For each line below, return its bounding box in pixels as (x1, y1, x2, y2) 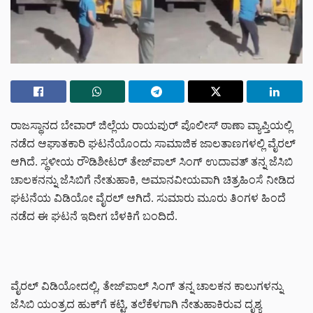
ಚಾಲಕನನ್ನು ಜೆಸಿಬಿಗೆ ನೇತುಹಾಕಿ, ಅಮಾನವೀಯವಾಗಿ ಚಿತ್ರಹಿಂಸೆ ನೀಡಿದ (10, 173, 295, 186)
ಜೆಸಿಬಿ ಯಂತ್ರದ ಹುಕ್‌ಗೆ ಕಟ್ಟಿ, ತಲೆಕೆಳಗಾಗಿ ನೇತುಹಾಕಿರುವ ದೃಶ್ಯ (10, 298, 261, 310)
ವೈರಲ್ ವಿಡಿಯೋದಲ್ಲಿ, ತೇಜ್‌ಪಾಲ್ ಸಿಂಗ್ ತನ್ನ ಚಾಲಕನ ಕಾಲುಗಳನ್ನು (10, 279, 283, 292)
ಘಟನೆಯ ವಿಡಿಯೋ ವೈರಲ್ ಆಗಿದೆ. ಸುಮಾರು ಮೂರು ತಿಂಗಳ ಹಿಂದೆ (10, 191, 286, 204)
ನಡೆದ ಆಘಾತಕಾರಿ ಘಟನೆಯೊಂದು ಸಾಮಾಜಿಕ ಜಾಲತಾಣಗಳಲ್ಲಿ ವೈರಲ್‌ (10, 137, 296, 150)
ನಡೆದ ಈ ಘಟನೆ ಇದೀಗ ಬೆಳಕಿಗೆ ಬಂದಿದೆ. (10, 210, 177, 222)
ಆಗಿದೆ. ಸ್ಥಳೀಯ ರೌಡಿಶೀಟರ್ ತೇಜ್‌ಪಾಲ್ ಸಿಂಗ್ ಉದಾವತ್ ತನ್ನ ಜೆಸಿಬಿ (10, 155, 293, 168)
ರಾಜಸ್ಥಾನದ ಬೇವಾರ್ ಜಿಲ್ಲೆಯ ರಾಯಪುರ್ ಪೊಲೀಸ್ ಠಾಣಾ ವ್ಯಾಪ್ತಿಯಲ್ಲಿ (10, 119, 292, 131)
